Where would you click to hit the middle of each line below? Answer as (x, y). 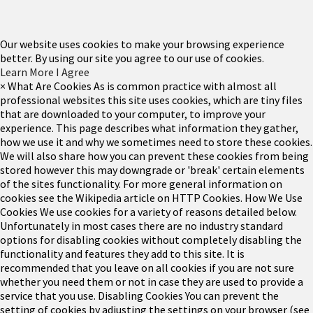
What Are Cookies (50, 86)
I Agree (73, 72)
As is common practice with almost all (185, 86)
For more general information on (203, 183)
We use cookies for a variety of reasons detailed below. (168, 211)
